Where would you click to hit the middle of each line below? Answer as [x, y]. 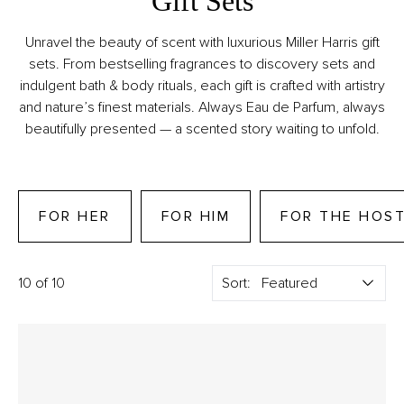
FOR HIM [195, 216]
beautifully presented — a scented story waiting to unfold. [202, 129]
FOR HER [75, 216]
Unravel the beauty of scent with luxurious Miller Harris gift [202, 42]
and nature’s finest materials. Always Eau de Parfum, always [202, 107]
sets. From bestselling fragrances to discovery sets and [202, 64]
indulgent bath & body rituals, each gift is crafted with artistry [202, 86]
